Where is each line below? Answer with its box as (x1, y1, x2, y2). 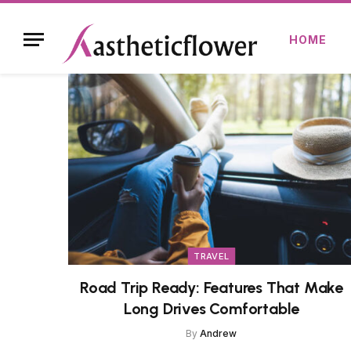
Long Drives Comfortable (123, 299, 300, 318)
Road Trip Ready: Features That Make (79, 277, 343, 297)
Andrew (200, 327, 237, 339)
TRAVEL (194, 250, 230, 262)
